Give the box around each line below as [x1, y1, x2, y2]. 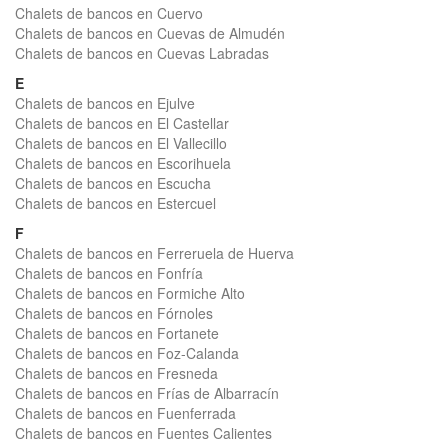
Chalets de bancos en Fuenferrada [15, 403, 236, 423]
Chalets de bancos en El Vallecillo [15, 133, 227, 153]
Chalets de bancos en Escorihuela [15, 153, 231, 173]
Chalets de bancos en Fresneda [15, 363, 218, 383]
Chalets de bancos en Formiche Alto [15, 283, 245, 303]
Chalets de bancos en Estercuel [15, 193, 216, 213]
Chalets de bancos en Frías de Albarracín [15, 383, 279, 403]
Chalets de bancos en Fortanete [15, 323, 219, 343]
